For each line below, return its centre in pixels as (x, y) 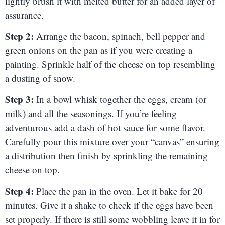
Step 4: (21, 191)
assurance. (24, 15)
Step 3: (21, 99)
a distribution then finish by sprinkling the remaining (106, 156)
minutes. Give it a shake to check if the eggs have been (109, 205)
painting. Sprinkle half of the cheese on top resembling (110, 64)
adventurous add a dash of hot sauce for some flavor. (105, 128)
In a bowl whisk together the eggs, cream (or (121, 99)
